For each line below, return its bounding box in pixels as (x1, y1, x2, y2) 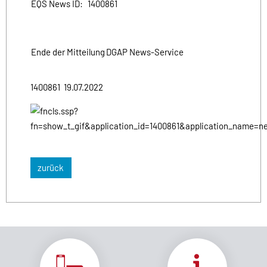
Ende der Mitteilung (31, 46, 105, 57)
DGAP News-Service (106, 46, 184, 57)
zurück (38, 162, 64, 173)
